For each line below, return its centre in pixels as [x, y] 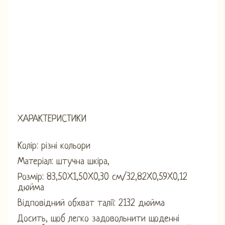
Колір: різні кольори [54, 146]
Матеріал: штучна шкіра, [64, 162]
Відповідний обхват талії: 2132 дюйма [91, 203]
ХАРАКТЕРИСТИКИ [52, 119]
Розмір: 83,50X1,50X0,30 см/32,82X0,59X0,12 [102, 177]
